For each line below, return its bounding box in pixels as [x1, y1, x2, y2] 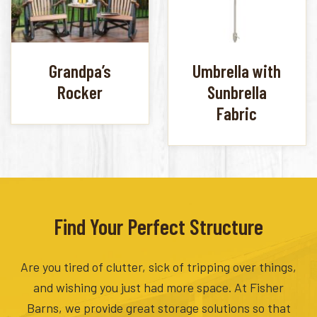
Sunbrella [207, 81, 267, 103]
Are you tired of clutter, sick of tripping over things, [21, 259, 296, 275]
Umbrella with [192, 59, 282, 81]
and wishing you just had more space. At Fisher [33, 279, 284, 296]
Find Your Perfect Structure [54, 213, 263, 240]
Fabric [217, 102, 258, 124]
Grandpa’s [49, 59, 112, 81]
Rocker [57, 81, 103, 103]
